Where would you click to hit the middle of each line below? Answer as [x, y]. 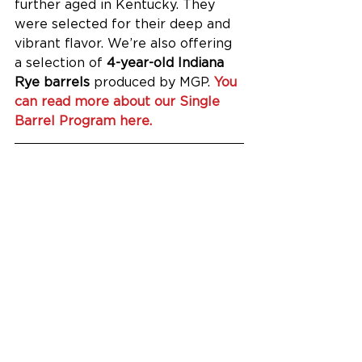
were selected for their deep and [124, 23]
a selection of [61, 62]
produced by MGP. [152, 82]
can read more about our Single [119, 101]
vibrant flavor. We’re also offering [125, 43]
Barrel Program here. [83, 120]
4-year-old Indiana [167, 62]
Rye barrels [52, 82]
